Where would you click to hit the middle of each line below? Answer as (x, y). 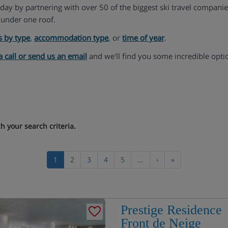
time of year (143, 38)
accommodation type (71, 38)
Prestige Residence (171, 210)
